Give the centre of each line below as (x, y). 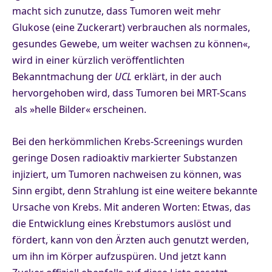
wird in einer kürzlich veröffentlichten (98, 60)
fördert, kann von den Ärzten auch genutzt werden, (131, 240)
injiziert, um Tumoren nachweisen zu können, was (127, 174)
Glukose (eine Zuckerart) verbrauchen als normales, (131, 27)
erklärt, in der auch (178, 76)
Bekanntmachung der (63, 76)
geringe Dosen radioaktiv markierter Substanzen (125, 158)
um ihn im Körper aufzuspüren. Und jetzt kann (119, 256)
